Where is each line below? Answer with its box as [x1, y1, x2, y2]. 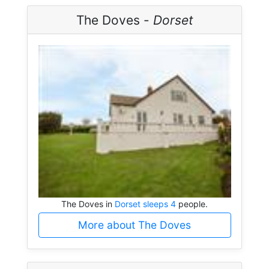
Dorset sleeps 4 [115, 199, 176, 209]
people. [176, 199, 208, 209]
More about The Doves [78, 219, 191, 231]
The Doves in [61, 199, 115, 209]
